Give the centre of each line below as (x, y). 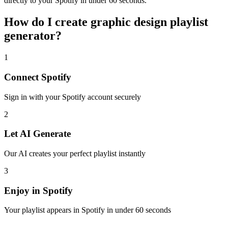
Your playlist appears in (43, 210)
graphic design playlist (149, 22)
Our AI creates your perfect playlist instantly (75, 153)
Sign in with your (33, 97)
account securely (113, 97)
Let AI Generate (37, 134)
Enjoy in (23, 190)
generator (30, 36)
